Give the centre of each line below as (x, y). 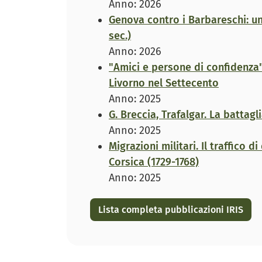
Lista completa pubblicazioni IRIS (170, 209)
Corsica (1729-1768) (154, 162)
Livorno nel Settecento (164, 83)
